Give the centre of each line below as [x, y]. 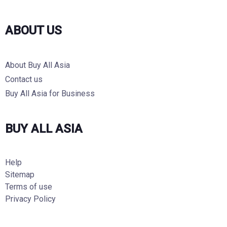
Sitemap [20, 175]
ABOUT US [33, 30]
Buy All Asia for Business [50, 93]
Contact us [24, 79]
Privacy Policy [30, 199]
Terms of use [29, 187]
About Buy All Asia [37, 65]
